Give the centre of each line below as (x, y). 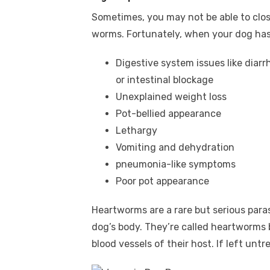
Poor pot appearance (162, 181)
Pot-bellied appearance (168, 114)
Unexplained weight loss (171, 97)
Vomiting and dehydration (175, 147)
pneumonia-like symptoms (176, 164)
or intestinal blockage (165, 80)
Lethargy (137, 130)
